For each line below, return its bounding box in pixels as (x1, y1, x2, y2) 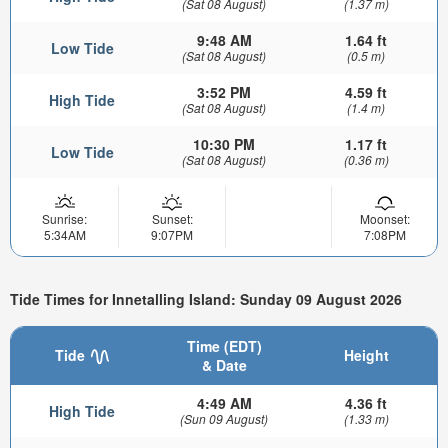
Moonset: (359, 209, 410, 227)
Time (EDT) (186, 335, 262, 356)
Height (343, 344, 389, 365)
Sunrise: (42, 209, 87, 227)
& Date (201, 354, 247, 375)
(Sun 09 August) (180, 409, 268, 427)
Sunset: (151, 209, 193, 227)
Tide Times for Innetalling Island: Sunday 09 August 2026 (10, 289, 402, 310)
